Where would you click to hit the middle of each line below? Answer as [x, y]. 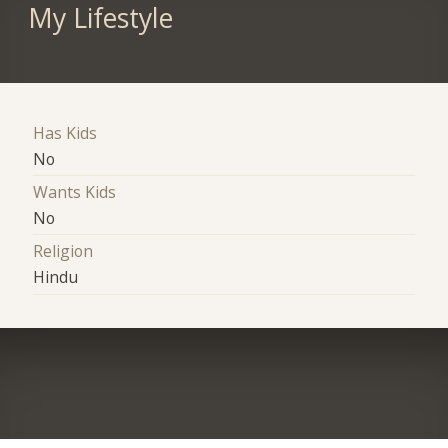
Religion [63, 251]
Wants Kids [75, 192]
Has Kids [65, 132]
